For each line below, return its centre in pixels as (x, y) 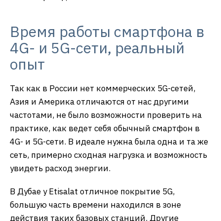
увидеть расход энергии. (60, 168)
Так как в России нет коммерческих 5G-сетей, (103, 88)
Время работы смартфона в (107, 31)
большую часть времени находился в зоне (95, 204)
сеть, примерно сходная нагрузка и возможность (109, 155)
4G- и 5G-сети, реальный (97, 47)
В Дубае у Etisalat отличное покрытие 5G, (92, 191)
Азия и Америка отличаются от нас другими (99, 101)
